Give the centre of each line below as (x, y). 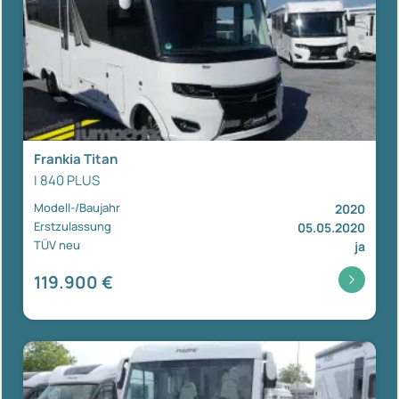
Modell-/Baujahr (77, 207)
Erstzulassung (73, 226)
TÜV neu (57, 244)
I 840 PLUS (67, 180)
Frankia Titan (76, 159)
